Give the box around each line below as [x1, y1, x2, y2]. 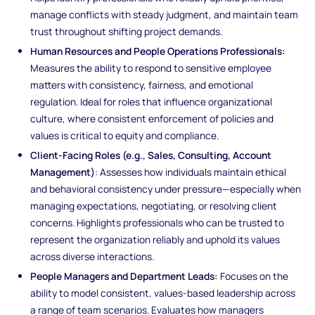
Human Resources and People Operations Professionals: [30, 44, 286, 58]
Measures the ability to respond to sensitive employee [30, 61, 272, 75]
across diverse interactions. [30, 250, 155, 264]
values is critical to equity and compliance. [30, 129, 219, 143]
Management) [30, 165, 96, 179]
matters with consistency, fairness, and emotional [30, 78, 254, 92]
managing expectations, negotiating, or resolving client [30, 199, 278, 213]
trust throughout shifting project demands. [30, 25, 223, 39]
